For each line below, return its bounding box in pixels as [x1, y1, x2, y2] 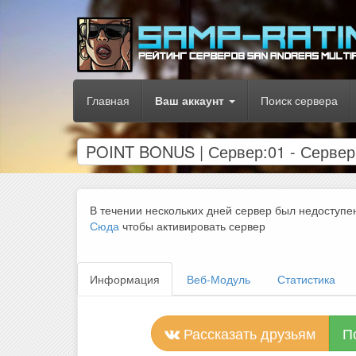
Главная [87, 92, 130, 108]
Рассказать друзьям [179, 323, 315, 344]
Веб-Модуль [187, 271, 250, 288]
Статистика [277, 271, 335, 288]
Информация [90, 271, 160, 288]
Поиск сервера [261, 92, 338, 108]
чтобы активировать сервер [119, 218, 265, 234]
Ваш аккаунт [155, 92, 224, 108]
